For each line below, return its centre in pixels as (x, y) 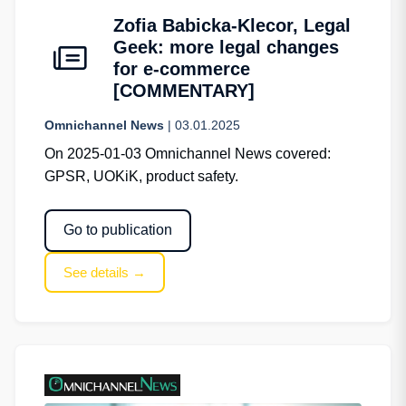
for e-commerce (182, 68)
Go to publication (118, 230)
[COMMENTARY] (184, 90)
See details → (105, 272)
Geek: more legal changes (226, 47)
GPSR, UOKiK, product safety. (141, 176)
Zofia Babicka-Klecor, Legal (232, 25)
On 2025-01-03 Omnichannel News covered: (188, 153)
